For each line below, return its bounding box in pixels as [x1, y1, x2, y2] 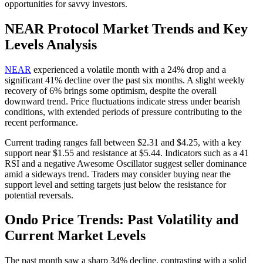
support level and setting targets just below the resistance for [5, 179, 226, 190]
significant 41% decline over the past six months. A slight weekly [5, 75, 245, 85]
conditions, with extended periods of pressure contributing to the [5, 106, 242, 117]
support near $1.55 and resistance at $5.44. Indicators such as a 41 [5, 147, 249, 158]
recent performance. [5, 117, 78, 127]
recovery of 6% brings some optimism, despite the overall [5, 85, 217, 96]
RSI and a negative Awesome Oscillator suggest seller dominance [5, 158, 247, 168]
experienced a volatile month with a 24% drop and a [31, 64, 226, 75]
